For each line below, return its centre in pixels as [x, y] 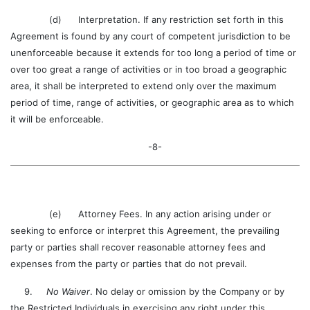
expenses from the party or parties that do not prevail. [129, 264]
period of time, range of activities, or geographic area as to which [152, 102]
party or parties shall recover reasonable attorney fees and [138, 247]
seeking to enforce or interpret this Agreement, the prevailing [145, 230]
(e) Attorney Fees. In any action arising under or [141, 214]
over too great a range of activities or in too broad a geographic [148, 69]
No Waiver [68, 291]
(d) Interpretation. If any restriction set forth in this [147, 19]
